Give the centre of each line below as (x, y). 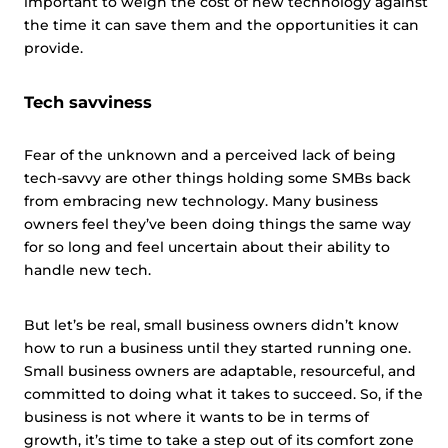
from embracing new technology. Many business (201, 201)
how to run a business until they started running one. (217, 348)
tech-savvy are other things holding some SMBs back (217, 178)
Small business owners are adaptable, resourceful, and (220, 371)
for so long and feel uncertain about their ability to (207, 247)
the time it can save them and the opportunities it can (221, 25)
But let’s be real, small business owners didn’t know (211, 325)
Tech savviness (88, 102)
